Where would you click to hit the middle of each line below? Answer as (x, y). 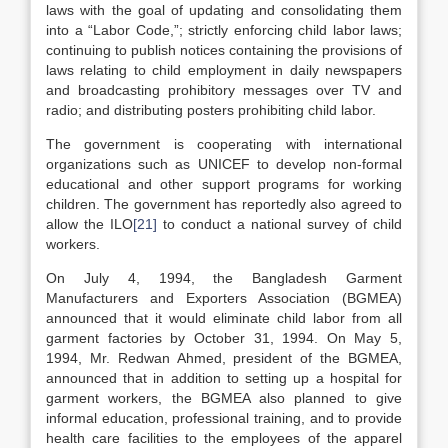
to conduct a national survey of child (279, 224)
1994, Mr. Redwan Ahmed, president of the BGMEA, (224, 358)
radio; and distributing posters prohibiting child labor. (211, 110)
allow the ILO (89, 224)
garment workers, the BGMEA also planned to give (224, 398)
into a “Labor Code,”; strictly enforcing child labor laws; (224, 30)
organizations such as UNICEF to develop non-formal (224, 164)
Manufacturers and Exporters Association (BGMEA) (224, 298)
